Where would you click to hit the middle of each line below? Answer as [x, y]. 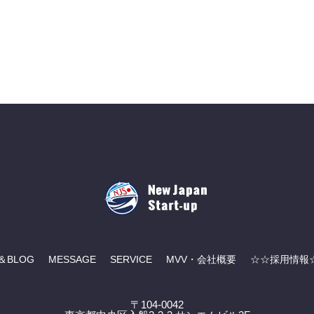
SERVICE [131, 259]
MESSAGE [72, 259]
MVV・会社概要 [201, 259]
